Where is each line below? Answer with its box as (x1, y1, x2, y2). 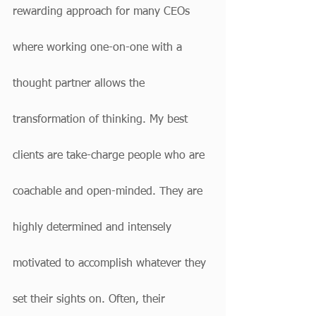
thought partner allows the (13, 78, 148, 90)
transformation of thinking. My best (13, 114, 191, 126)
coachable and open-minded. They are (13, 186, 206, 197)
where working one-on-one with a (13, 42, 186, 54)
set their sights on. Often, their (13, 294, 169, 305)
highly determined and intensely (13, 222, 175, 233)
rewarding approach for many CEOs (13, 6, 193, 18)
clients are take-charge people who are (13, 150, 208, 162)
